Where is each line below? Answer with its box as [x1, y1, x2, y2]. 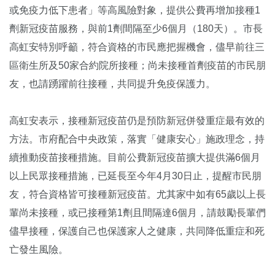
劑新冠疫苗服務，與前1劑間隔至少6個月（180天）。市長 [9, 23, 263, 34]
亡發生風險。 [9, 244, 68, 255]
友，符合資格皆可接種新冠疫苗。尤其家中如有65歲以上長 [9, 188, 266, 199]
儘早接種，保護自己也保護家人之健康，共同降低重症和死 [9, 225, 265, 236]
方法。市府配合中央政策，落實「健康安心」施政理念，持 [9, 133, 265, 144]
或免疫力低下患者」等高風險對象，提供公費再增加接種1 [9, 4, 260, 15]
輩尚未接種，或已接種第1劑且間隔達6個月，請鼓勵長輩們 [9, 207, 266, 218]
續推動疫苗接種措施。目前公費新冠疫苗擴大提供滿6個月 [9, 152, 260, 163]
